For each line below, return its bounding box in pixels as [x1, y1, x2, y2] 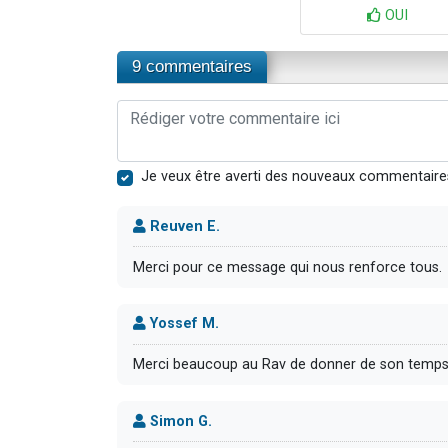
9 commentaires [132, 57, 252, 77]
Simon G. [146, 412, 212, 430]
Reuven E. [146, 217, 220, 235]
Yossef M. [146, 315, 219, 333]
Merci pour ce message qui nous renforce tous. [133, 258, 442, 276]
